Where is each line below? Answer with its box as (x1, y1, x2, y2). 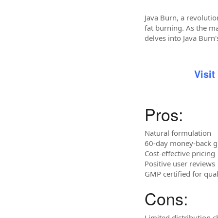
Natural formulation (145, 128, 211, 138)
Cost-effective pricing (145, 148, 215, 158)
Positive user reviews (145, 159, 215, 168)
